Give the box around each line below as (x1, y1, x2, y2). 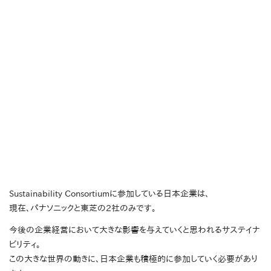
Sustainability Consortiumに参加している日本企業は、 (9, 189, 209, 198)
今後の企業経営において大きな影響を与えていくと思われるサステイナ (9, 226, 260, 235)
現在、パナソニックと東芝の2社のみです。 (9, 204, 156, 213)
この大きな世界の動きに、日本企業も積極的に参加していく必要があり (9, 255, 258, 264)
